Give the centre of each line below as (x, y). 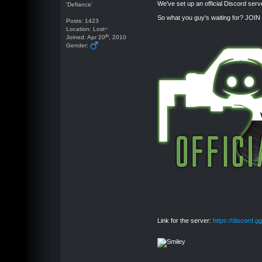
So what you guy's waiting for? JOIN (209, 18)
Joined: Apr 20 (86, 37)
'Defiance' (80, 4)
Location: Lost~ (87, 29)
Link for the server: (185, 220)
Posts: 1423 (83, 21)
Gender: (78, 45)
